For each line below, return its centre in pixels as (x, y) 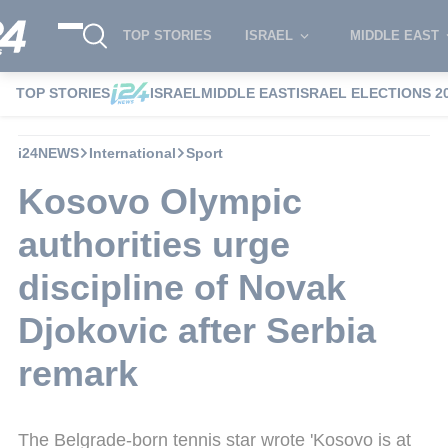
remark (78, 373)
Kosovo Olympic (160, 201)
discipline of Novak (182, 287)
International (132, 152)
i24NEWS (48, 152)
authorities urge (154, 244)
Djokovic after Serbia (197, 330)
